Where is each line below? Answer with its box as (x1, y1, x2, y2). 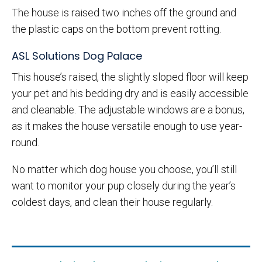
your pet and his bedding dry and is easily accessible (12, 87, 249, 100)
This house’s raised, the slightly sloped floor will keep (12, 71, 249, 84)
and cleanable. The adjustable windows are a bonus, (12, 104, 244, 116)
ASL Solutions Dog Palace (12, 49, 142, 64)
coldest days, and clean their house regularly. (12, 196, 213, 209)
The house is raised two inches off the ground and (12, 6, 236, 19)
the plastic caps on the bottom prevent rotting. (12, 23, 221, 36)
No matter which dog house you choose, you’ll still (12, 163, 237, 176)
